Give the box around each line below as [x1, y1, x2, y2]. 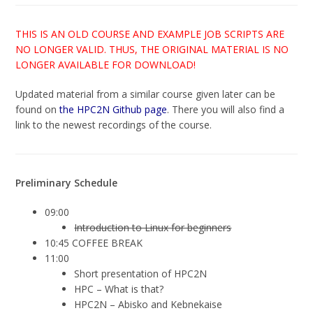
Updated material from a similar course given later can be [15, 87, 276, 101]
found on [15, 102, 60, 116]
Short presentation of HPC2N [74, 266, 208, 280]
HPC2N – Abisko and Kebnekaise [74, 297, 223, 311]
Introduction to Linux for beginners [74, 220, 232, 234]
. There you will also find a [167, 102, 285, 116]
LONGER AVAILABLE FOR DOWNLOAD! [15, 57, 196, 71]
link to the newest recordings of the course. [15, 117, 212, 131]
